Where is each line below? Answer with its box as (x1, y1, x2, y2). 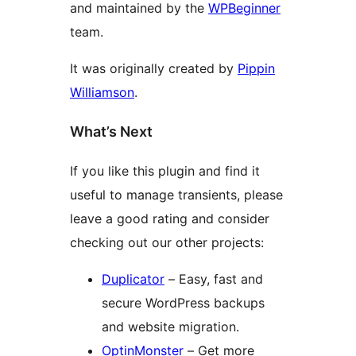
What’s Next (70, 123, 153, 141)
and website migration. (102, 318, 239, 335)
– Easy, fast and (164, 270, 263, 287)
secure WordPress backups (102, 294, 265, 311)
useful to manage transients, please (70, 186, 283, 203)
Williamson (70, 84, 134, 101)
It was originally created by (70, 60, 238, 77)
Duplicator (102, 270, 164, 287)
